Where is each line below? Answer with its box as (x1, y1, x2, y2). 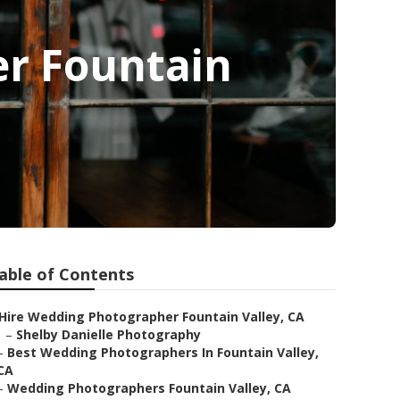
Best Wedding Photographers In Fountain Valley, (7, 344, 319, 361)
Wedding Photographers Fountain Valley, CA (7, 379, 291, 396)
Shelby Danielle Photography (16, 326, 201, 343)
